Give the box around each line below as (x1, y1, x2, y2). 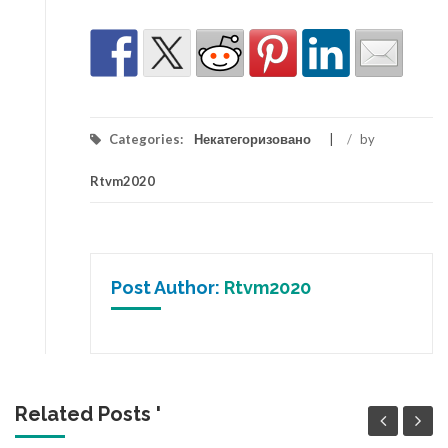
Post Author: (111, 277, 224, 298)
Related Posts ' (15, 401, 161, 426)
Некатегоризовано (194, 131, 311, 147)
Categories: (106, 131, 186, 147)
